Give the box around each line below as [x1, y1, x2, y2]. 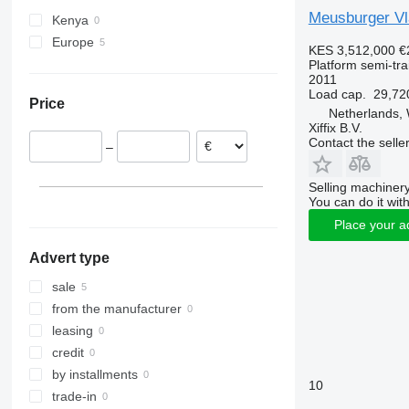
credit [51, 345, 84, 361]
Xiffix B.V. [308, 120, 362, 135]
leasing [51, 323, 93, 339]
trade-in [51, 389, 97, 404]
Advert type [28, 250, 110, 267]
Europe [51, 35, 94, 50]
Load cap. [308, 86, 366, 101]
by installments [51, 367, 138, 383]
